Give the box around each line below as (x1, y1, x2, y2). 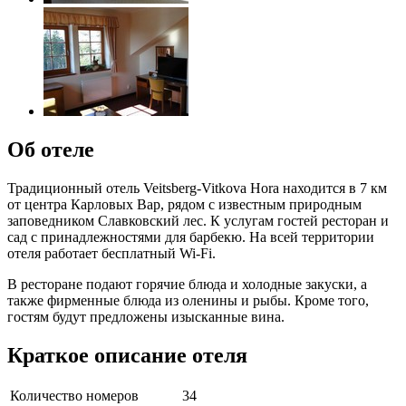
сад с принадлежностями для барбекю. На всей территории (7, 228, 374, 245)
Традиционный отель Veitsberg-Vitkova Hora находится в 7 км (7, 179, 387, 196)
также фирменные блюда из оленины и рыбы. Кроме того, (7, 292, 369, 308)
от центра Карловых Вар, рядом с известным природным (7, 196, 362, 212)
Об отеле (7, 137, 94, 161)
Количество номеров (10, 388, 139, 404)
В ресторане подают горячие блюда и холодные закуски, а (7, 275, 367, 292)
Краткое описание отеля (7, 343, 247, 367)
